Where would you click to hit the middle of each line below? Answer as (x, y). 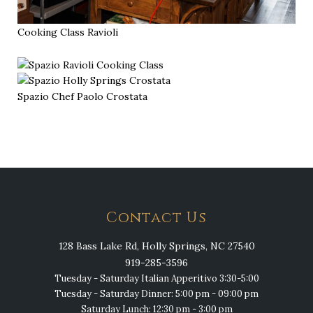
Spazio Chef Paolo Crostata (82, 96)
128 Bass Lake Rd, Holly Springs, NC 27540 (156, 246)
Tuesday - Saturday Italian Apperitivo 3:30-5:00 (156, 278)
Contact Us (156, 218)
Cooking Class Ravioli (68, 32)
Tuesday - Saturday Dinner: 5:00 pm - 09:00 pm (156, 293)
